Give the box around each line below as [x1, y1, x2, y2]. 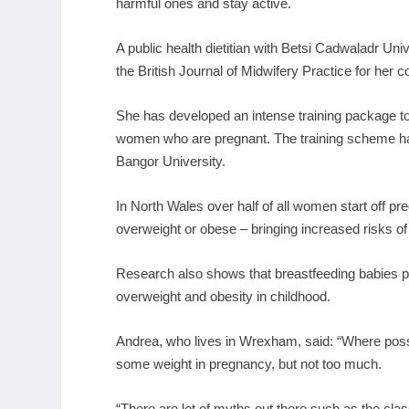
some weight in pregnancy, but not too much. [116, 355, 383, 372]
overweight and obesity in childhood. [116, 288, 331, 304]
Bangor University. [116, 152, 226, 169]
